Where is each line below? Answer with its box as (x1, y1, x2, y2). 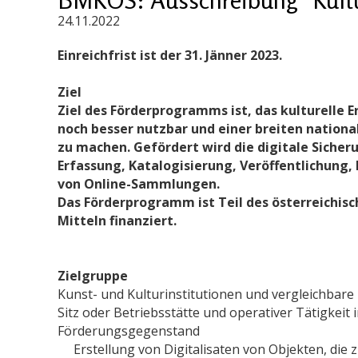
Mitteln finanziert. (58, 211, 177, 229)
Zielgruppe (58, 266, 128, 284)
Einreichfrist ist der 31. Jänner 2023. (58, 46, 282, 64)
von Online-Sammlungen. (58, 174, 220, 193)
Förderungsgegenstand (58, 321, 200, 340)
